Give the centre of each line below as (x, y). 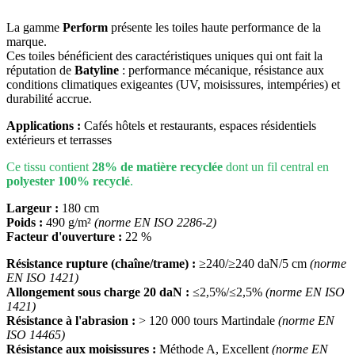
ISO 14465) (36, 335)
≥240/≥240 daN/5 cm (253, 264)
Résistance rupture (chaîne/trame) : (101, 264)
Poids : (25, 223)
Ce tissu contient (49, 167)
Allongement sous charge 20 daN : (98, 292)
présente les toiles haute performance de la (214, 28)
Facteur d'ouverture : (64, 237)
